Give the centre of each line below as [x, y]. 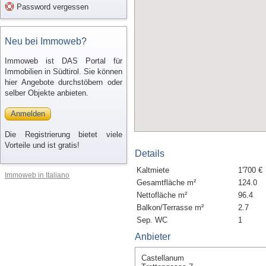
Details [150, 153]
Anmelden [28, 114]
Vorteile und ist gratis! [42, 145]
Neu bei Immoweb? [46, 41]
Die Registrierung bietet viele [64, 134]
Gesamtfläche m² [166, 183]
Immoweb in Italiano [37, 175]
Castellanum [163, 258]
